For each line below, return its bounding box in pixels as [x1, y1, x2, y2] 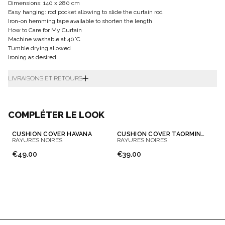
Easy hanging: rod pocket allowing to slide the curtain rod [8, 9, 163, 16]
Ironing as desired [8, 54, 56, 61]
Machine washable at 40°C [8, 36, 80, 43]
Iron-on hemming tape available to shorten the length [8, 18, 152, 25]
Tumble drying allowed [8, 45, 71, 52]
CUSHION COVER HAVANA [12, 131, 92, 138]
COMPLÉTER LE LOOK [8, 109, 104, 121]
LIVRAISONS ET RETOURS [8, 75, 82, 82]
